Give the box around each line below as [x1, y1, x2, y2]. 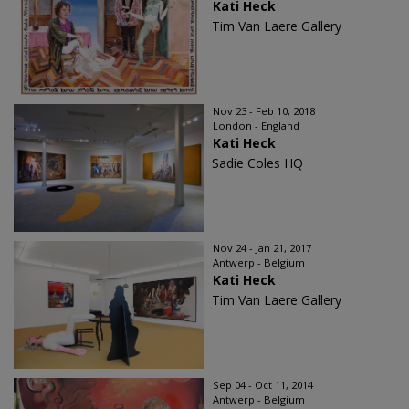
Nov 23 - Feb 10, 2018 [213, 104, 315, 119]
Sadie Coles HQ [212, 154, 303, 173]
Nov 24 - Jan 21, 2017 [213, 241, 311, 256]
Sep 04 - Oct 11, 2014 [213, 378, 313, 393]
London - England [213, 119, 299, 133]
